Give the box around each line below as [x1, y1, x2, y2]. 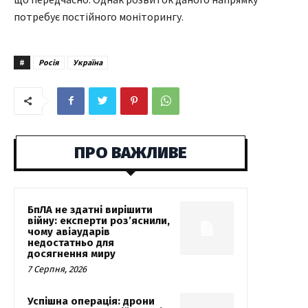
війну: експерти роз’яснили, [27, 214, 170, 227]
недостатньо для [27, 236, 114, 249]
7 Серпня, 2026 [27, 263, 87, 274]
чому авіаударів [27, 225, 110, 238]
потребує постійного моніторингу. [14, 9, 184, 23]
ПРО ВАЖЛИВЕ [74, 142, 187, 162]
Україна [73, 56, 102, 67]
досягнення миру [27, 247, 115, 260]
